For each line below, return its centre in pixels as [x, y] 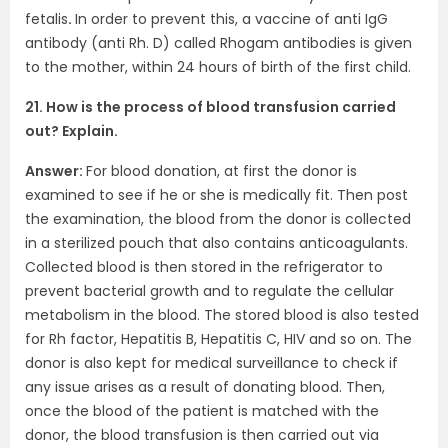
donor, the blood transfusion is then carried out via [202, 435]
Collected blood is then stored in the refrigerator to [204, 267]
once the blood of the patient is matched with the [202, 411]
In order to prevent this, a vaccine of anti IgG [231, 19]
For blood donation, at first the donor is [221, 171]
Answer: [55, 171]
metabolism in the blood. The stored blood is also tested [222, 315]
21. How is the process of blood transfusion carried [210, 107]
